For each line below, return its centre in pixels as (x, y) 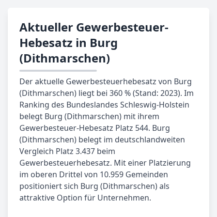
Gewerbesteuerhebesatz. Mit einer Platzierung (105, 163)
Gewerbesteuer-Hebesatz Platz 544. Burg (95, 128)
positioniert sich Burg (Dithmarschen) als (94, 186)
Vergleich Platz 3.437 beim (67, 151)
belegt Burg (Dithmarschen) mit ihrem (89, 116)
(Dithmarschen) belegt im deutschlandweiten (102, 140)
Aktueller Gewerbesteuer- (94, 27)
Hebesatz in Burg (69, 43)
